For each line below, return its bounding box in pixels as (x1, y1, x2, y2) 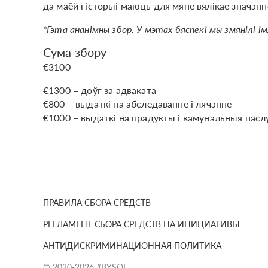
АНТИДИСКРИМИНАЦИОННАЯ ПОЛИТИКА (43, 239, 221, 251)
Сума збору (43, 43, 107, 60)
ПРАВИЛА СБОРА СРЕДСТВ (43, 196, 151, 208)
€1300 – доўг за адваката (43, 83, 156, 97)
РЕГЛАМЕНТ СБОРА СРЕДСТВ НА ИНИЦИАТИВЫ (43, 217, 240, 230)
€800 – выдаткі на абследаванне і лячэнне (43, 96, 232, 111)
